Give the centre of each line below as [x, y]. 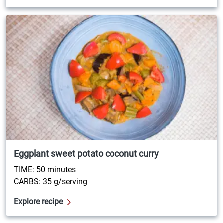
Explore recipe [38, 201]
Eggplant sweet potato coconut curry [86, 153]
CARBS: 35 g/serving [51, 181]
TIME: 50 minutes [45, 169]
